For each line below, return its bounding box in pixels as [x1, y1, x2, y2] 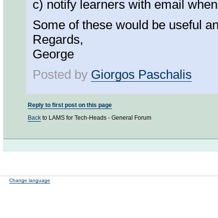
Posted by [33, 68, 91, 81]
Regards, [33, 33, 83, 46]
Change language [9, 178, 50, 183]
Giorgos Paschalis [91, 68, 192, 81]
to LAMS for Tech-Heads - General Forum [41, 114, 151, 121]
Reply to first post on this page [28, 102, 112, 109]
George [33, 47, 74, 61]
